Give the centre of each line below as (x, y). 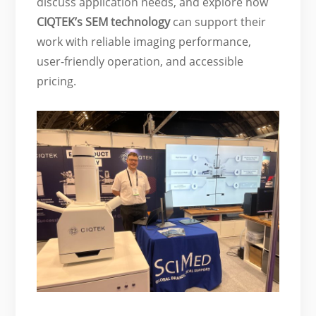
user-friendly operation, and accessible (140, 61)
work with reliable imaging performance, (144, 41)
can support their (218, 22)
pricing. (57, 81)
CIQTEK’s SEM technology (104, 22)
